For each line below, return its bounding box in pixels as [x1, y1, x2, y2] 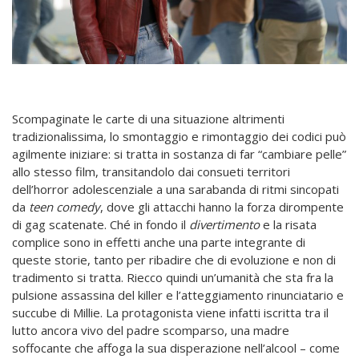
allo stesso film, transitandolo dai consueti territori [12, 163, 290, 179]
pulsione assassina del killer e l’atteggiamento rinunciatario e [12, 286, 344, 303]
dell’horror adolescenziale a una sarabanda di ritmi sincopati [12, 180, 339, 197]
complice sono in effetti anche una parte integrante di [12, 233, 305, 250]
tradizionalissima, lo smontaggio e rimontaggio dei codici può [12, 127, 346, 144]
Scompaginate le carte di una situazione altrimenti [12, 110, 284, 127]
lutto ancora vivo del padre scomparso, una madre [12, 321, 289, 338]
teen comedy [29, 198, 100, 215]
